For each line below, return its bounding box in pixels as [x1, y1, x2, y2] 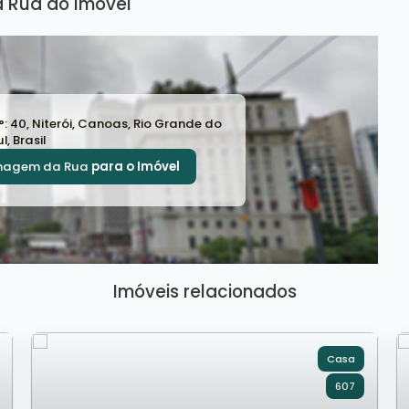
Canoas [78, 114, 128, 132]
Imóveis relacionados [112, 279, 297, 304]
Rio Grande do [133, 114, 222, 132]
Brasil [13, 131, 46, 149]
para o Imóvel [88, 157, 180, 175]
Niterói [32, 114, 72, 132]
